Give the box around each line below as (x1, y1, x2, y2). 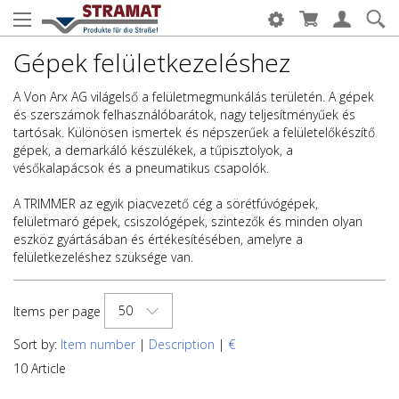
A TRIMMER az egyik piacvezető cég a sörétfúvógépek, (13, 195, 318, 212)
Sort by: (13, 336, 61, 353)
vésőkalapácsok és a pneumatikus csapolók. (13, 159, 269, 176)
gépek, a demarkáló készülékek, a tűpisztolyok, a (13, 142, 293, 159)
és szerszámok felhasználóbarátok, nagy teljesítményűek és (13, 106, 355, 123)
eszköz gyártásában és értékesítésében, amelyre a (13, 231, 303, 248)
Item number (61, 336, 135, 353)
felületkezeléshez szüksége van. (13, 248, 193, 265)
